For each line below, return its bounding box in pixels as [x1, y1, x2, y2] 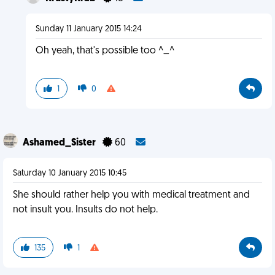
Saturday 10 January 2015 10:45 [13, 169, 126, 178]
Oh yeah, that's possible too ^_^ [35, 46, 174, 56]
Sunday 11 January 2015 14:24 [35, 25, 142, 34]
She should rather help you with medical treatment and [13, 190, 250, 200]
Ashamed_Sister [23, 138, 98, 148]
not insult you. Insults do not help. [13, 205, 158, 215]
